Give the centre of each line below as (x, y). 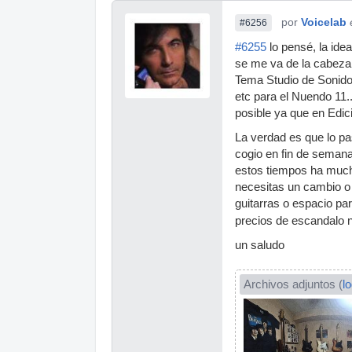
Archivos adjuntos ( (293, 284)
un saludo (260, 245)
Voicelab (324, 22)
